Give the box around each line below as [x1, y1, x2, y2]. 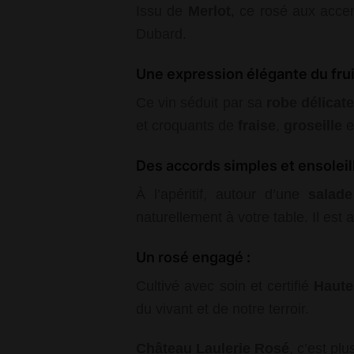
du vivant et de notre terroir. [136, 301, 309, 318]
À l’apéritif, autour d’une [136, 186, 308, 203]
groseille [284, 117, 342, 134]
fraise [238, 117, 276, 134]
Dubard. [136, 25, 186, 42]
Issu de [136, 2, 188, 19]
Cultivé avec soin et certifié [136, 278, 314, 295]
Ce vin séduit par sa [136, 94, 267, 111]
